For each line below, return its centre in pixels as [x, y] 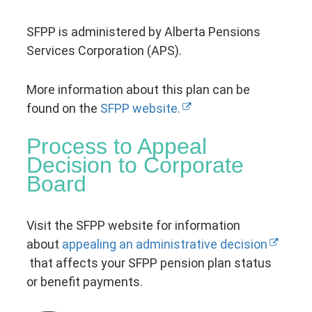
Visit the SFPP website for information [134, 226]
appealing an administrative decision [165, 244]
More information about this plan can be [139, 89]
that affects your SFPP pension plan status [149, 263]
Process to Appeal [117, 147]
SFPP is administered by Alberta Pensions [144, 31]
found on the [64, 108]
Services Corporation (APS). [104, 50]
